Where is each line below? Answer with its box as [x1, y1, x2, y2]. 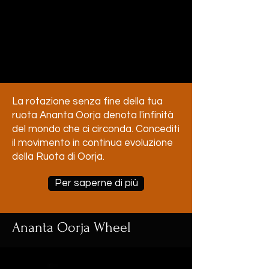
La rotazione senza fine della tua [12, 96, 163, 107]
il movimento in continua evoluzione [12, 138, 173, 148]
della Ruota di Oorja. [12, 151, 104, 162]
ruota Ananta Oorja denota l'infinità [12, 110, 174, 121]
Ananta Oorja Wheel [12, 219, 131, 235]
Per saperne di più [54, 178, 138, 189]
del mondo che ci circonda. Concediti [12, 124, 180, 134]
